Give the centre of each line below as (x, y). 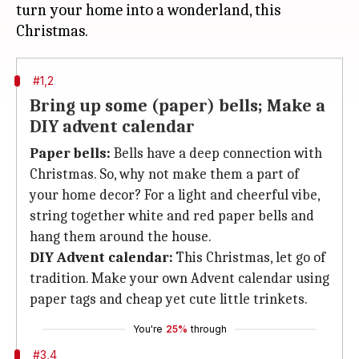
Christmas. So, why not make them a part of (164, 174)
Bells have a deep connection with (216, 153)
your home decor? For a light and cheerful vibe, (175, 195)
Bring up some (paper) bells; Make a (177, 106)
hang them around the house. (121, 237)
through (208, 329)
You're (147, 329)
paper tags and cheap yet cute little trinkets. (169, 299)
